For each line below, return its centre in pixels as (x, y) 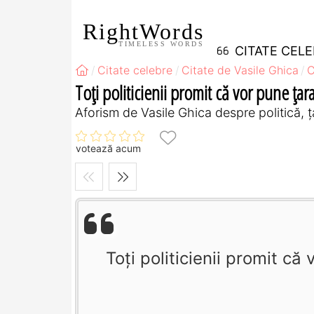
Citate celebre (135, 70)
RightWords (143, 31)
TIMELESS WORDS (161, 43)
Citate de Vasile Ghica (240, 70)
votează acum (108, 149)
